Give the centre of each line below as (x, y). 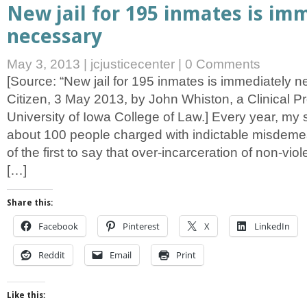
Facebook (58, 226)
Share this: (30, 202)
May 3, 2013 (45, 64)
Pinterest (141, 226)
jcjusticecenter (133, 64)
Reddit (52, 255)
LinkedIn (272, 226)
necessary (54, 36)
